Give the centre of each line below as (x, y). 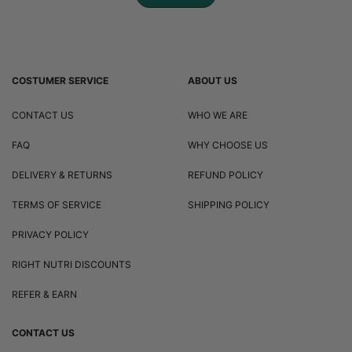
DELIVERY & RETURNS (62, 174)
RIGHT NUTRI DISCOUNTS (71, 264)
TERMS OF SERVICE (57, 204)
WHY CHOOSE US (228, 145)
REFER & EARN (44, 294)
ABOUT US (213, 80)
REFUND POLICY (225, 174)
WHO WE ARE (218, 115)
